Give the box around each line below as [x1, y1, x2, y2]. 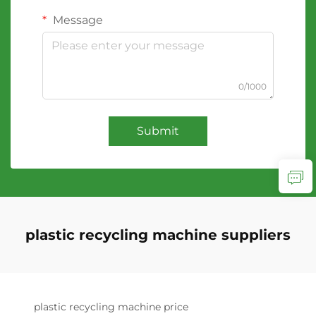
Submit [137, 124, 179, 138]
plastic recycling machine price [34, 300, 188, 313]
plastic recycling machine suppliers [25, 226, 291, 243]
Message [50, 13, 103, 27]
